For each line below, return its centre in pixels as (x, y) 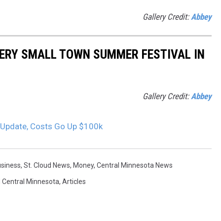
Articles (74, 182)
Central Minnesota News (135, 166)
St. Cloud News (47, 166)
